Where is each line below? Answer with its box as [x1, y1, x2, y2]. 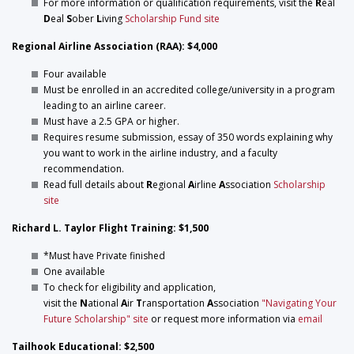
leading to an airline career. [43, 99, 166, 112]
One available [43, 265, 105, 278]
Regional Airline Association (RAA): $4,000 [12, 40, 217, 53]
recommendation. [43, 162, 124, 175]
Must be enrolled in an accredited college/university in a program [43, 83, 335, 96]
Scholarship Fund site [125, 12, 220, 25]
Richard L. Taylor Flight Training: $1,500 [12, 221, 209, 235]
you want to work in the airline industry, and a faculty [43, 146, 277, 160]
